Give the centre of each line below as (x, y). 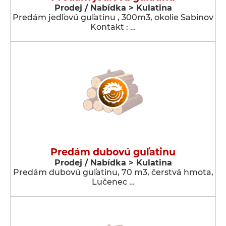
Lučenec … (113, 182)
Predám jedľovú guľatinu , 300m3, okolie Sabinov (113, 17)
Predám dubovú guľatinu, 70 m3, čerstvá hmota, (113, 172)
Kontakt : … (113, 27)
